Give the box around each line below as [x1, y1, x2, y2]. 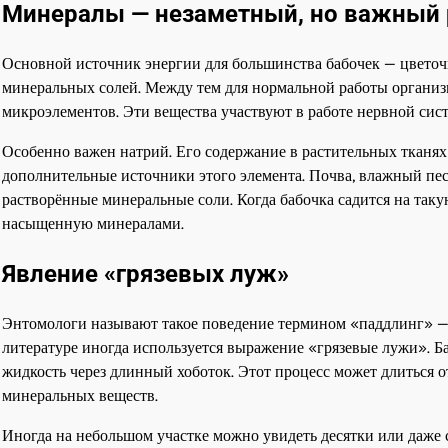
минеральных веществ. [2, 385, 158, 405]
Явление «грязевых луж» [2, 259, 289, 288]
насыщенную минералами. [2, 213, 184, 233]
